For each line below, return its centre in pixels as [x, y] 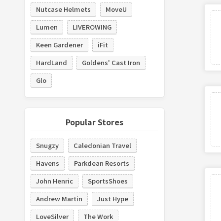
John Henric [54, 181]
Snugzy [47, 145]
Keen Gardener [59, 44]
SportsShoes [108, 181]
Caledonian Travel [102, 145]
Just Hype [112, 198]
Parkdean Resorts [101, 163]
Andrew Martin [59, 198]
